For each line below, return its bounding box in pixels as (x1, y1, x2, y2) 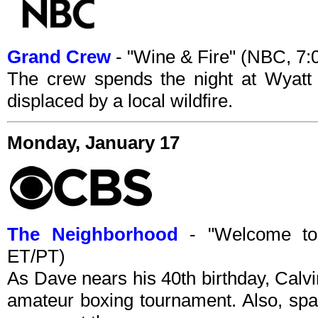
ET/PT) (7, 246, 65, 268)
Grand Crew (7, 46, 111, 68)
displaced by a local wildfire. (7, 90, 233, 112)
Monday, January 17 (7, 132, 180, 154)
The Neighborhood (7, 224, 178, 246)
